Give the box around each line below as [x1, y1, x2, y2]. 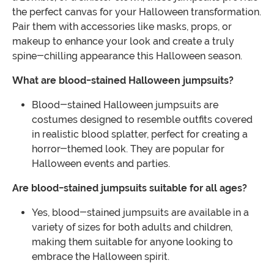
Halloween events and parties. [32, 158, 170, 170]
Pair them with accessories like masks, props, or [12, 21, 232, 33]
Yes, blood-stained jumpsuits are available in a [32, 207, 249, 219]
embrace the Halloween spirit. [32, 251, 169, 263]
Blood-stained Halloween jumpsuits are [32, 99, 218, 111]
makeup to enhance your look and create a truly [12, 35, 234, 48]
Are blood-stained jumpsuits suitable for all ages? [12, 182, 247, 194]
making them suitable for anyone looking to [32, 236, 233, 248]
